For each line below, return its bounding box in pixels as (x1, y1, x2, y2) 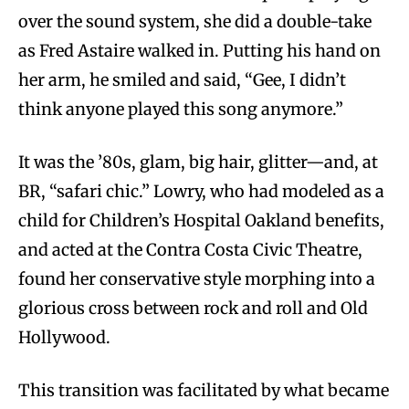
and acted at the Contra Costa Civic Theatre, (18, 239, 362, 261)
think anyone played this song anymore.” (18, 99, 343, 121)
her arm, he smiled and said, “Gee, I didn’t (18, 69, 346, 91)
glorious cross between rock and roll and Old (18, 298, 368, 320)
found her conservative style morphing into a (18, 268, 375, 290)
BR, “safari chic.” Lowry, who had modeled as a (18, 181, 384, 203)
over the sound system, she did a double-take (18, 11, 372, 33)
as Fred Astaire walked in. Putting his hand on (18, 40, 381, 62)
